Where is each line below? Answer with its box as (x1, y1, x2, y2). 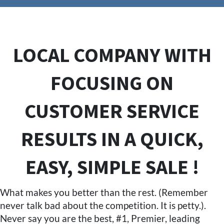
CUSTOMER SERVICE (24, 97, 199, 126)
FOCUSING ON (50, 69, 173, 98)
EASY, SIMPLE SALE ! (25, 153, 199, 182)
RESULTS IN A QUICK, (20, 125, 203, 154)
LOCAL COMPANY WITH (12, 41, 211, 70)
